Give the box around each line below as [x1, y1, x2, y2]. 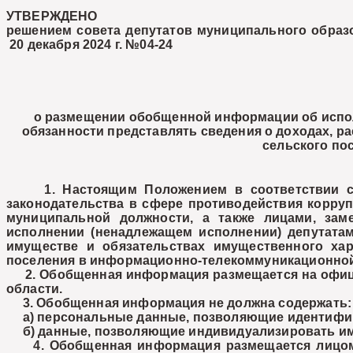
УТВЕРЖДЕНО [6, 9, 98, 23]
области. [6, 282, 63, 295]
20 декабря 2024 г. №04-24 [6, 38, 173, 51]
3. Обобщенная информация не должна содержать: [6, 296, 351, 310]
